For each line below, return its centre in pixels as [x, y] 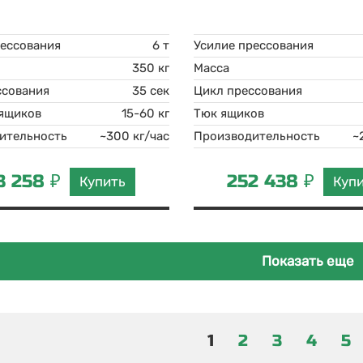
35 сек [150, 91]
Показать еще [308, 261]
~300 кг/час [134, 136]
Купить [103, 181]
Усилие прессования [253, 45]
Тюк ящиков [228, 113]
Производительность [256, 136]
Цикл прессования [248, 91]
